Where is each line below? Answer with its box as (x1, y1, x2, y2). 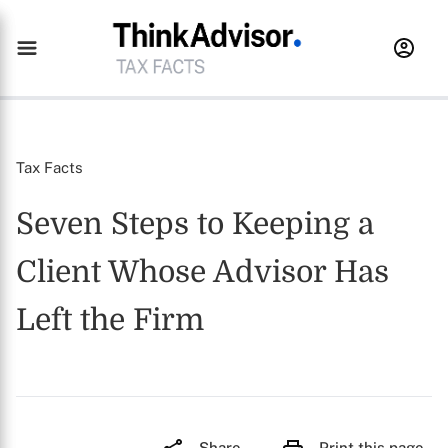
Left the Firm (16, 303, 204, 337)
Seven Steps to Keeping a (16, 207, 374, 241)
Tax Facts (16, 159, 83, 176)
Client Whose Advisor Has (16, 255, 389, 289)
